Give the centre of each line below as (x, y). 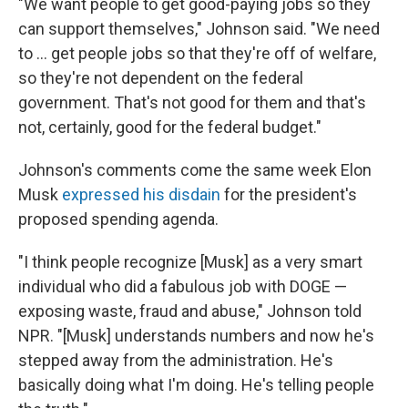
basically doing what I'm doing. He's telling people (196, 385)
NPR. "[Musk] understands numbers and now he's (196, 336)
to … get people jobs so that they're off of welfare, (197, 53)
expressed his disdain (141, 194)
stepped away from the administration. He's (176, 360)
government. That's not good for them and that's (192, 102)
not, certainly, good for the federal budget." (170, 127)
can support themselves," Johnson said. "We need (199, 29)
